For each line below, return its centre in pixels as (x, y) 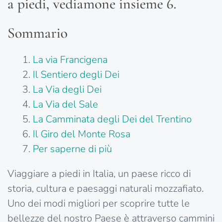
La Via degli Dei (67, 90)
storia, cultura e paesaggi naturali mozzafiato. (106, 189)
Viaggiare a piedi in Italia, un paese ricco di (99, 174)
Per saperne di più (72, 149)
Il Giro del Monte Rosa (82, 134)
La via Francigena (70, 60)
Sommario (37, 33)
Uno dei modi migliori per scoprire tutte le (99, 204)
